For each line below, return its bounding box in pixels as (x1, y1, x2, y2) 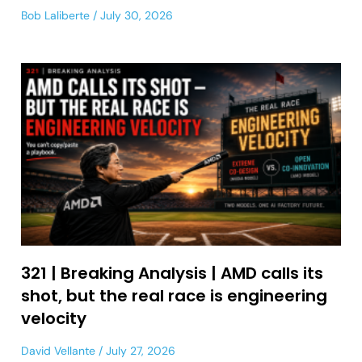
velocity (21, 306, 86, 330)
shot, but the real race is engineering (21, 284, 327, 307)
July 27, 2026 (103, 343, 175, 358)
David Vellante (21, 343, 95, 358)
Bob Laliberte (21, 8, 90, 23)
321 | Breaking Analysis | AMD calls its (21, 261, 323, 284)
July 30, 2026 (97, 8, 173, 23)
